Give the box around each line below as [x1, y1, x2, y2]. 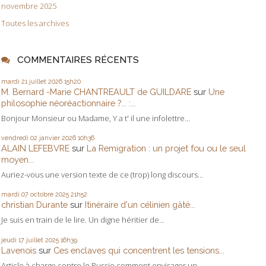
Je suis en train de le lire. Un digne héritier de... [1, 214, 164, 226]
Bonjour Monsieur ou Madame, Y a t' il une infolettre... [1, 112, 190, 123]
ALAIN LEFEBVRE [1, 142, 69, 153]
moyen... [1, 154, 34, 164]
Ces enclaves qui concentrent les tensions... [53, 245, 224, 255]
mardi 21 [1, 77, 27, 85]
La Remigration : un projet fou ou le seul [87, 142, 246, 153]
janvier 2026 [39, 134, 76, 141]
